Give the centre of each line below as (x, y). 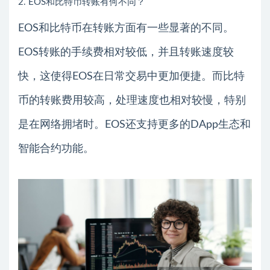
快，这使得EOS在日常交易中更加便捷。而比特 (131, 76)
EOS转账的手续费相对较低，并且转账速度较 (126, 52)
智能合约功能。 (56, 149)
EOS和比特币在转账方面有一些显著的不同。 (126, 28)
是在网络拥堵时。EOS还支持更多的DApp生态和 (134, 124)
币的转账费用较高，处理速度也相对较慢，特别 (132, 100)
